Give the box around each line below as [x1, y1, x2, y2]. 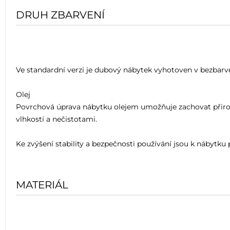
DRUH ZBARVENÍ [16, 9, 105, 21]
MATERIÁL [16, 179, 68, 191]
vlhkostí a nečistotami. [16, 114, 97, 124]
